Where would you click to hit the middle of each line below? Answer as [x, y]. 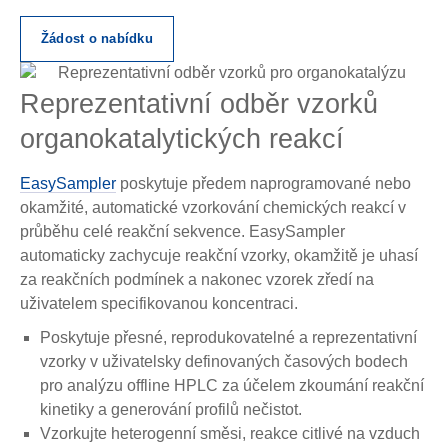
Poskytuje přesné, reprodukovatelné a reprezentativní [228, 338]
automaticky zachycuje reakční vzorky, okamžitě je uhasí [219, 256]
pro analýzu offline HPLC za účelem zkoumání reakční [232, 386]
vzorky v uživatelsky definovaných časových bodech [224, 362]
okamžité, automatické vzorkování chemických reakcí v [213, 208]
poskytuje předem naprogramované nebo [263, 184]
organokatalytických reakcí [182, 139]
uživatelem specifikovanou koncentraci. [161, 304]
